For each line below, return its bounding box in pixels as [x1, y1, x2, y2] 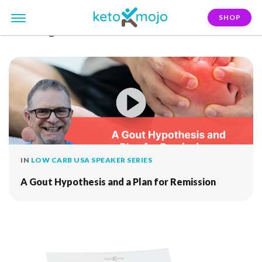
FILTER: [9, 25, 46, 37]
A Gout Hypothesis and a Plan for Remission [20, 176, 216, 187]
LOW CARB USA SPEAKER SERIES [30, 156, 152, 164]
